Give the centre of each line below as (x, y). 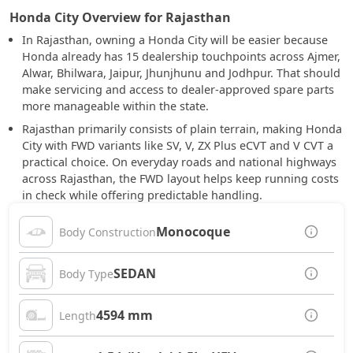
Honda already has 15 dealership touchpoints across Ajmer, (181, 56)
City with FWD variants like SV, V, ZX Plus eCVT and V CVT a (178, 145)
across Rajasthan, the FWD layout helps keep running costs (180, 178)
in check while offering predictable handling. (142, 195)
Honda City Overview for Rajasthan (120, 17)
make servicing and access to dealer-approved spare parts (178, 89)
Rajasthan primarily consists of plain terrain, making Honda (182, 129)
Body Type (86, 273)
